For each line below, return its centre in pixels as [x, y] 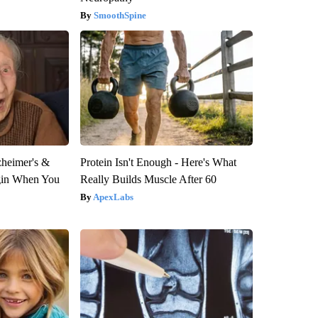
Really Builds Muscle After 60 [148, 180]
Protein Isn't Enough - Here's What [158, 163]
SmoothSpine [120, 16]
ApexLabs [113, 197]
